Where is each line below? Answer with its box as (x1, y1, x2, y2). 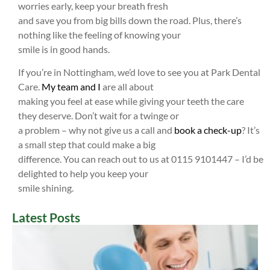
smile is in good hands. (18, 43, 110, 55)
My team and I (42, 80, 101, 92)
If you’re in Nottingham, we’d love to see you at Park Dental (18, 66, 260, 78)
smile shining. (18, 181, 74, 193)
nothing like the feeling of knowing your (18, 28, 181, 40)
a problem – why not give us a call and (18, 124, 174, 136)
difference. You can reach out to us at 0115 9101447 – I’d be (18, 152, 263, 165)
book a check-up (174, 124, 242, 136)
